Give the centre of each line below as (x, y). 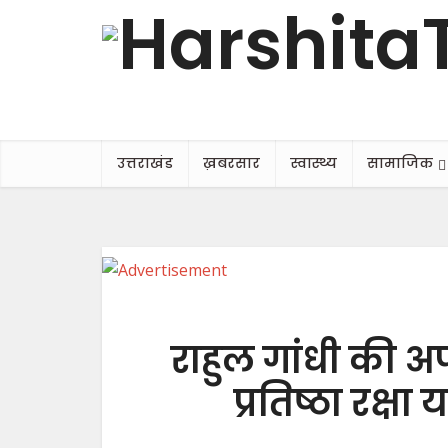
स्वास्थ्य (313, 163)
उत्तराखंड (145, 163)
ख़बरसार (231, 163)
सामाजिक (400, 163)
